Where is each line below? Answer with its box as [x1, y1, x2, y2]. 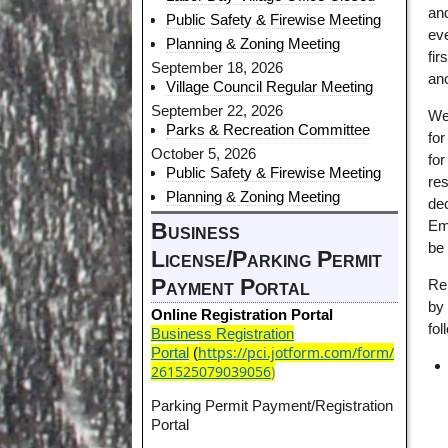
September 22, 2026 [151, 101, 283, 119]
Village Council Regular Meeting [166, 77, 373, 95]
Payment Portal [151, 274, 310, 300]
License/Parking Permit [151, 246, 382, 272]
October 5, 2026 [151, 144, 256, 162]
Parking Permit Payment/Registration [151, 397, 393, 415]
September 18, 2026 [151, 58, 283, 76]
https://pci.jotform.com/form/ [198, 343, 394, 363]
